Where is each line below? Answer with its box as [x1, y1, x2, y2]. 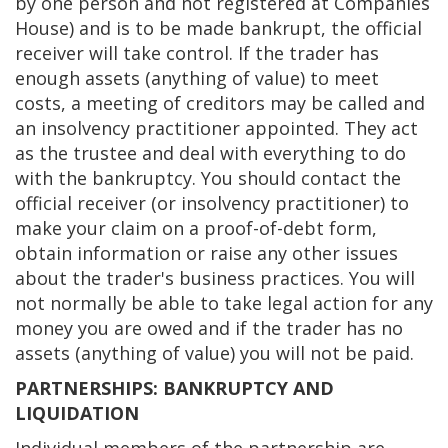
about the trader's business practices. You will [15, 266, 415, 290]
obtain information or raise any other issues [15, 241, 398, 265]
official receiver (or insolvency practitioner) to [15, 191, 409, 215]
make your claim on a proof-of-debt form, [15, 216, 377, 240]
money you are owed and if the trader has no [15, 316, 403, 340]
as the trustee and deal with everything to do [15, 141, 406, 165]
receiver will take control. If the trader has [15, 41, 379, 65]
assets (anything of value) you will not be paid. [15, 341, 414, 365]
